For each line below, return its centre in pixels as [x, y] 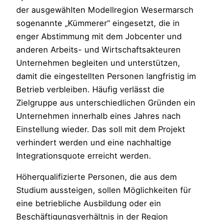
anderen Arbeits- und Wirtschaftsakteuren [99, 49]
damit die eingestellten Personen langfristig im [106, 76]
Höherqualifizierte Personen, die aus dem [97, 177]
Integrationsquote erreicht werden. [84, 155]
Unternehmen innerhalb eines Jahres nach [99, 116]
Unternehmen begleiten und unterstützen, [98, 63]
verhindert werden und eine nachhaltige [94, 142]
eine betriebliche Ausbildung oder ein [89, 204]
